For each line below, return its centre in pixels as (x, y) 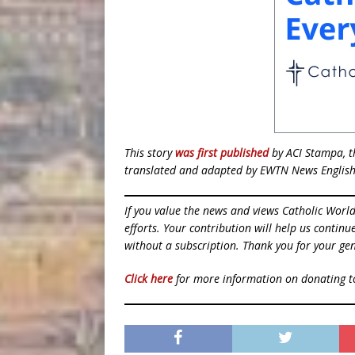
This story (150, 153)
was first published (222, 153)
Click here (149, 279)
